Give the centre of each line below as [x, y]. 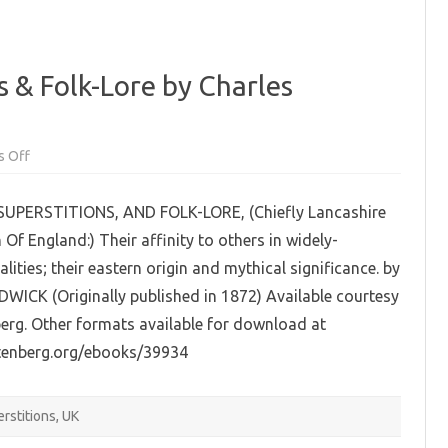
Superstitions [70, 182]
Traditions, [61, 168]
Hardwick [57, 266]
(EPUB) [50, 280]
